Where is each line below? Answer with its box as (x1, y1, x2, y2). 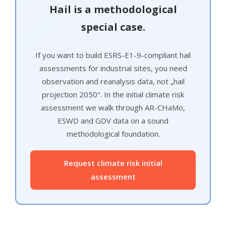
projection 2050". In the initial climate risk (42, 89, 184, 100)
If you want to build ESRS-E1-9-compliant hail (35, 50, 191, 61)
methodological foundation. (66, 129, 160, 139)
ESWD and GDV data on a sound (58, 116, 168, 126)
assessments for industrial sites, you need (39, 63, 187, 74)
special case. (81, 20, 145, 34)
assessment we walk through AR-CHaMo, (41, 102, 185, 113)
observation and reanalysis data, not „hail (41, 76, 185, 87)
